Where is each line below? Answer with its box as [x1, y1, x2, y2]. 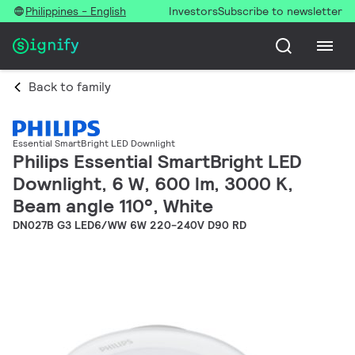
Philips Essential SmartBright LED [13, 149, 302, 174]
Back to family [29, 78, 111, 95]
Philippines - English [25, 4, 126, 18]
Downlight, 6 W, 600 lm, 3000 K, [13, 171, 293, 197]
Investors [169, 4, 218, 18]
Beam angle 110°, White [13, 193, 213, 219]
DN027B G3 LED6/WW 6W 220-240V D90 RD [13, 218, 246, 233]
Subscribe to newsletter [218, 4, 342, 18]
